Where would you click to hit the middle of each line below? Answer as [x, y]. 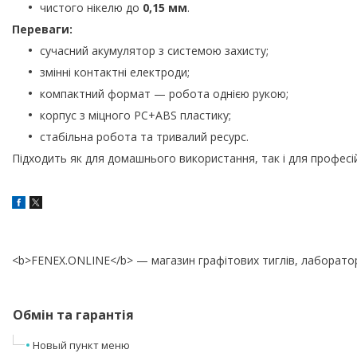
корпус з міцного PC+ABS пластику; [135, 115]
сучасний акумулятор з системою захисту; [154, 50]
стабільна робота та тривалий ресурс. [144, 136]
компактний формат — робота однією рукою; [164, 93]
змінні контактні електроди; [115, 72]
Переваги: [42, 29]
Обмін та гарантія [73, 314]
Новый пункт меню [81, 345]
